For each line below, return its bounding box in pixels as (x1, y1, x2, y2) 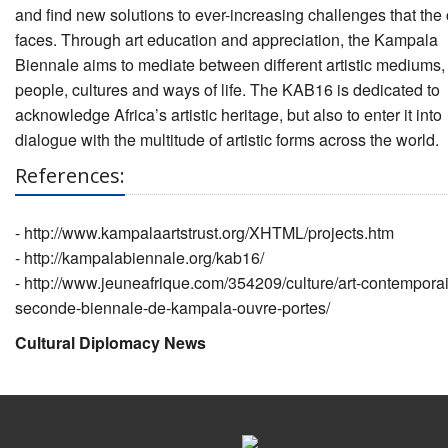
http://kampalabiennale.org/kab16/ (24, 246, 264, 270)
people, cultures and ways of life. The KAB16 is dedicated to (15, 78, 440, 102)
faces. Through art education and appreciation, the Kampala (15, 28, 438, 52)
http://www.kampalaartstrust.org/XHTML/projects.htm (24, 221, 394, 245)
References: (15, 162, 125, 190)
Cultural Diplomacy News (15, 331, 206, 355)
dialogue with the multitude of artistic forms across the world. (15, 128, 443, 152)
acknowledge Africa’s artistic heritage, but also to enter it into (15, 103, 442, 127)
